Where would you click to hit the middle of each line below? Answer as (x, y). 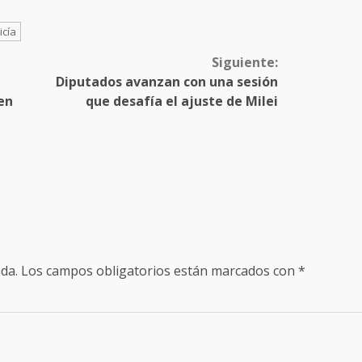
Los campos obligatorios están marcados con (160, 270)
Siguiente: (244, 63)
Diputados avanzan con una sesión (166, 82)
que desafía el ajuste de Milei (181, 101)
